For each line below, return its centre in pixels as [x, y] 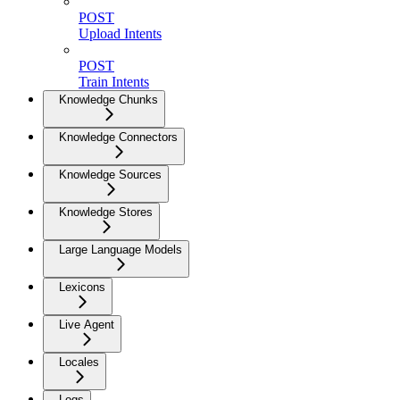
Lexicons [82, 287]
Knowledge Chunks [108, 100]
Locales [79, 362]
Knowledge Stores [106, 212]
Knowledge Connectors [118, 137]
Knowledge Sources [110, 175]
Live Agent [87, 325]
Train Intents [114, 82]
